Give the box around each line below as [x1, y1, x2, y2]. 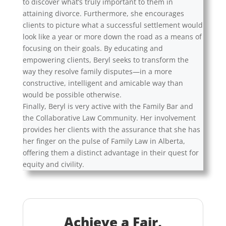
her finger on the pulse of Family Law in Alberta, [22, 136, 185, 146]
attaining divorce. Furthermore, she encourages [22, 9, 184, 19]
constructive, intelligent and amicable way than [22, 78, 183, 88]
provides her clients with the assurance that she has [22, 125, 200, 135]
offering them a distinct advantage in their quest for [22, 148, 199, 158]
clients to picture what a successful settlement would [22, 20, 203, 30]
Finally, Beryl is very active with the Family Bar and [22, 101, 193, 111]
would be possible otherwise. [22, 90, 122, 100]
